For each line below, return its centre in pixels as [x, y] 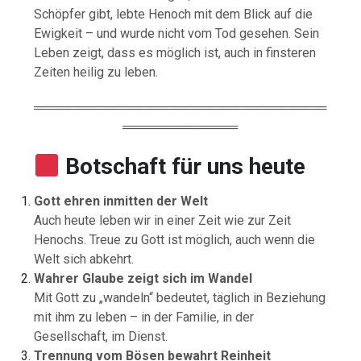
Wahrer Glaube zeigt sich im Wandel [143, 278]
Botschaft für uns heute [185, 166]
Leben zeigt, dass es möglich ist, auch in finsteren [175, 52]
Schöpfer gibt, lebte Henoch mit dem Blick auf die [174, 14]
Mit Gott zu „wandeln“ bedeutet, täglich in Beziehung [180, 297]
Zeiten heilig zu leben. [96, 72]
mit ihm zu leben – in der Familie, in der [144, 317]
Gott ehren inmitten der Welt [121, 201]
